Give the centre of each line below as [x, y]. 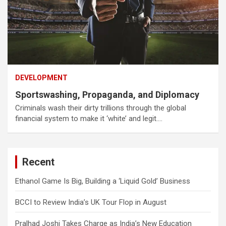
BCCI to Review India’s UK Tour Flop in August [91, 202]
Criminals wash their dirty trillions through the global [101, 108]
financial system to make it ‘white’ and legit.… [89, 118]
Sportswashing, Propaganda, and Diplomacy [107, 94]
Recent [38, 162]
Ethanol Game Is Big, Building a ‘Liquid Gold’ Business [103, 181]
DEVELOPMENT [41, 77]
